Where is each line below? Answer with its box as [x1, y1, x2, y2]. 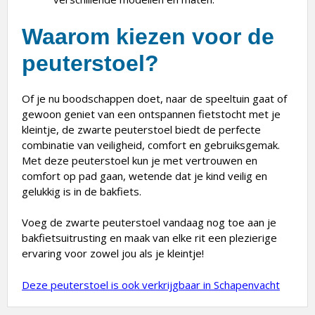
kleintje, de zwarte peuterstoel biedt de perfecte [22, 122, 261, 136]
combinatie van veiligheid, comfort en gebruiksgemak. [22, 137, 280, 152]
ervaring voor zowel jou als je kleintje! [22, 246, 204, 261]
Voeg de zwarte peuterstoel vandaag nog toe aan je [22, 215, 276, 230]
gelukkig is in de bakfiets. [22, 184, 141, 198]
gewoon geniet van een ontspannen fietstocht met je [22, 106, 281, 121]
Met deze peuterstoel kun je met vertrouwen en [22, 153, 257, 167]
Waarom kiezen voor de [22, 23, 274, 49]
